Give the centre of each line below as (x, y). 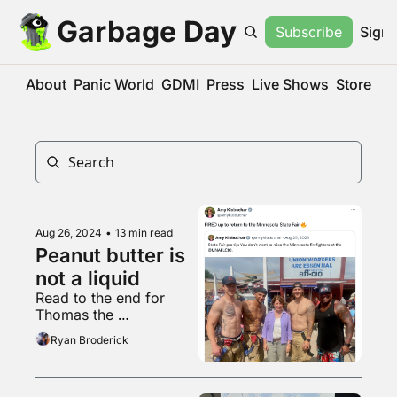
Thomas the (74, 314)
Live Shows (290, 84)
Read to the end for (100, 297)
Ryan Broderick (90, 339)
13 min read (144, 232)
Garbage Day (147, 31)
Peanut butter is (110, 255)
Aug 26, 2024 (69, 232)
